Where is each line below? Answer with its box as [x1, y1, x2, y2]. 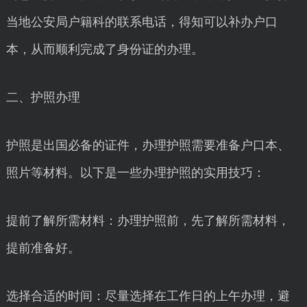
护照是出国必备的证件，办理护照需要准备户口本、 [5, 138, 290, 152]
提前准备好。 [5, 241, 80, 255]
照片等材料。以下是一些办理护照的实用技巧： [5, 166, 265, 180]
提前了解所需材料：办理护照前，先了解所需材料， [5, 214, 290, 228]
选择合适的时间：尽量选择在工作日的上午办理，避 [5, 289, 290, 303]
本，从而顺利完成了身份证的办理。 [5, 42, 204, 56]
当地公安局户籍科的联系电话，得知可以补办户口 [5, 15, 278, 29]
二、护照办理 [5, 90, 80, 104]
